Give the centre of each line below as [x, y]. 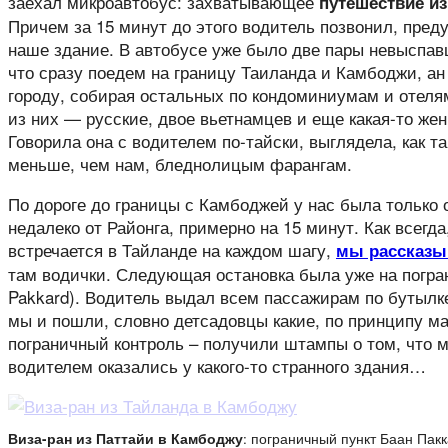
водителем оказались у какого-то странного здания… [217, 365]
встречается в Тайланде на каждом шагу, [172, 249]
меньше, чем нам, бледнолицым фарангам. [180, 163]
